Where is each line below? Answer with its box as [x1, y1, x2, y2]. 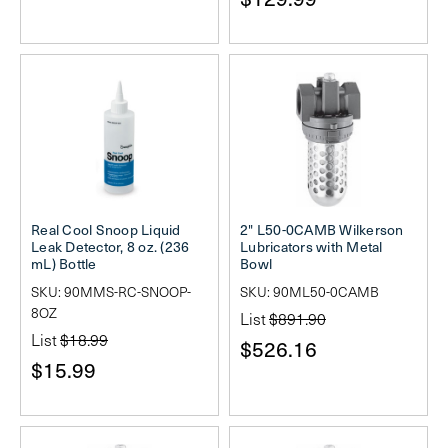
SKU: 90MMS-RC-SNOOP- [31, 282, 191, 302]
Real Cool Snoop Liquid [31, 219, 181, 241]
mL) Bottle [31, 253, 97, 275]
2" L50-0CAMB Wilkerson [240, 219, 404, 241]
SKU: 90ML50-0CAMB [240, 282, 379, 302]
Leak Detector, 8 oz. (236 [31, 236, 190, 258]
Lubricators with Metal [240, 236, 383, 258]
